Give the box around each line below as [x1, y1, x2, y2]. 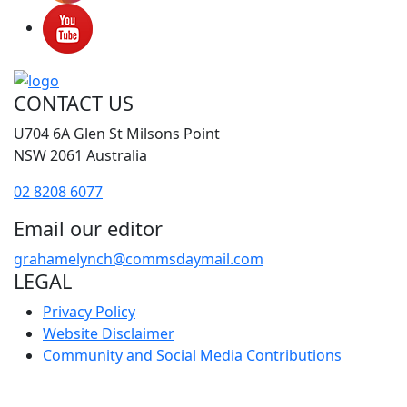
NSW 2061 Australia [14, 145, 147, 166]
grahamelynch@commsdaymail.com [14, 249, 263, 270]
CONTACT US [14, 90, 134, 117]
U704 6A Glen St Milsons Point [14, 124, 220, 144]
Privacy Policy [43, 302, 135, 323]
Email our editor [14, 215, 163, 243]
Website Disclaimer [43, 323, 174, 344]
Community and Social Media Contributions [43, 345, 342, 366]
